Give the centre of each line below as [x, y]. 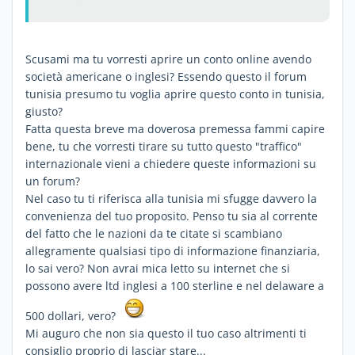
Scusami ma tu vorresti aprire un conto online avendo [168, 59]
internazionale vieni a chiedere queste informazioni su [171, 163]
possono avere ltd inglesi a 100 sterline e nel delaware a [175, 285]
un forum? [53, 181]
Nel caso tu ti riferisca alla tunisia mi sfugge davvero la [171, 198]
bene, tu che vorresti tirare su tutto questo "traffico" [164, 146]
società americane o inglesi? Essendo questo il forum [166, 76]
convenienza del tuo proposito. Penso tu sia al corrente [172, 216]
